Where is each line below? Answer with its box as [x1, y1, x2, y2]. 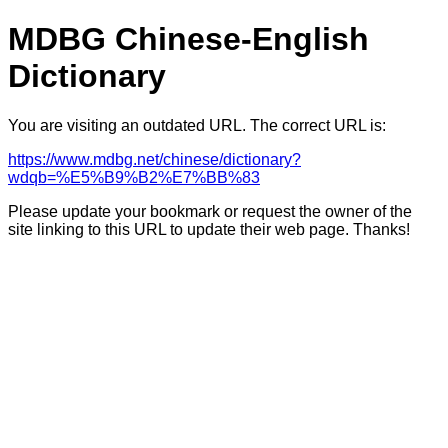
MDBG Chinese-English [8, 21, 369, 58]
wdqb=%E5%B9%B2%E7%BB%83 [8, 168, 260, 186]
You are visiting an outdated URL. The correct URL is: [8, 116, 386, 134]
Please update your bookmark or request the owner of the [8, 202, 412, 220]
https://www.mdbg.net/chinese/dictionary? [8, 150, 301, 168]
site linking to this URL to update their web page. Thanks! [8, 220, 410, 238]
